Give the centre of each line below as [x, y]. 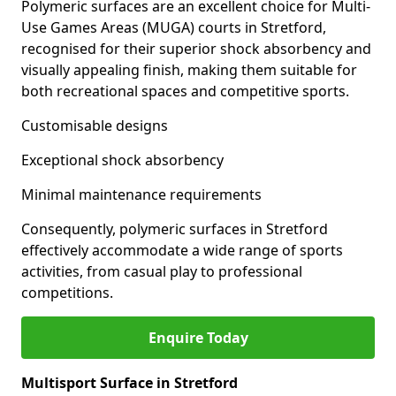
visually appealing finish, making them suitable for [189, 70]
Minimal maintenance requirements [141, 194]
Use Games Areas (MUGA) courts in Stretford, [174, 27]
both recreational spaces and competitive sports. [185, 91]
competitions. [67, 293]
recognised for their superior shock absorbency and [196, 49]
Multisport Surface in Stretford [129, 383]
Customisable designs [95, 126]
